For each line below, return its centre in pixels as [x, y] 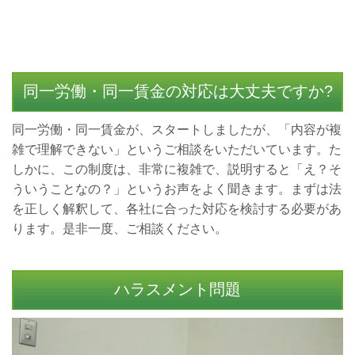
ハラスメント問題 [177, 289]
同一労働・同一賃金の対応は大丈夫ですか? [177, 91]
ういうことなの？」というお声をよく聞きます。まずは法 [177, 189]
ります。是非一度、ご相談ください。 [120, 229]
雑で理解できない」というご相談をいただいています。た [177, 149]
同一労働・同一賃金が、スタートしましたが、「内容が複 [177, 130]
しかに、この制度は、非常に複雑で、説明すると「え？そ [177, 169]
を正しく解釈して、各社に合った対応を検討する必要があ [177, 209]
